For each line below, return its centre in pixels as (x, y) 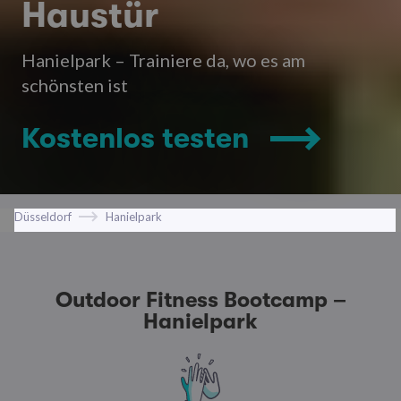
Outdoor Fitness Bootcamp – (200, 299)
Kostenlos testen (135, 138)
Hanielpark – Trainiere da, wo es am (163, 60)
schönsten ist (75, 85)
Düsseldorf (43, 216)
